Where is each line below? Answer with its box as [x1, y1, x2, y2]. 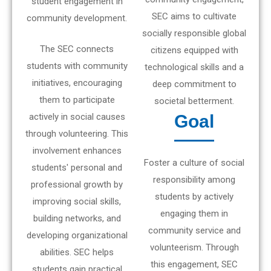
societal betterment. [154, 96, 234, 107]
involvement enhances [32, 145, 122, 156]
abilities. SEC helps [40, 246, 114, 258]
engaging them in [160, 208, 228, 220]
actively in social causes [28, 111, 125, 122]
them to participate [39, 94, 115, 105]
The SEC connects [40, 43, 114, 54]
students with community [26, 60, 128, 71]
